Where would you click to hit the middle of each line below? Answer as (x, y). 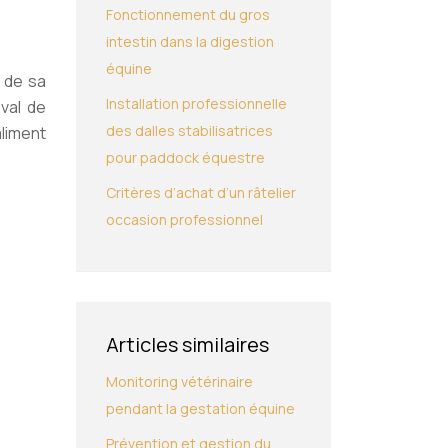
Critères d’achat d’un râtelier (201, 192)
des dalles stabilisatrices (189, 130)
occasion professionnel (184, 219)
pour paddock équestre (185, 157)
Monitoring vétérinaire (179, 381)
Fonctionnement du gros (188, 14)
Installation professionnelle (196, 103)
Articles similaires (187, 344)
